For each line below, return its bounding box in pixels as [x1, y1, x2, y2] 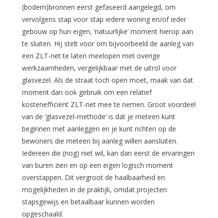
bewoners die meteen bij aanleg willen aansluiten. [21, 136, 178, 145]
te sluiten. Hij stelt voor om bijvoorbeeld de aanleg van [21, 38, 194, 48]
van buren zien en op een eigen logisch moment [21, 160, 173, 170]
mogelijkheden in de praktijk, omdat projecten [21, 184, 167, 194]
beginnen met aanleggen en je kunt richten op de [21, 124, 176, 133]
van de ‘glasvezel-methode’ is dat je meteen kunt [21, 111, 175, 121]
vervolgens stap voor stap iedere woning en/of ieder [21, 14, 186, 24]
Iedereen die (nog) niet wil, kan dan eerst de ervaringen [21, 148, 195, 158]
